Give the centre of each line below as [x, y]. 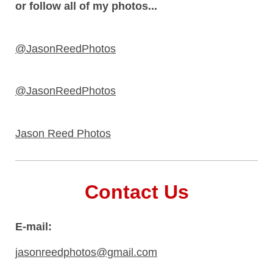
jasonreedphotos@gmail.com [86, 252]
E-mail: [34, 226]
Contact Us [136, 192]
